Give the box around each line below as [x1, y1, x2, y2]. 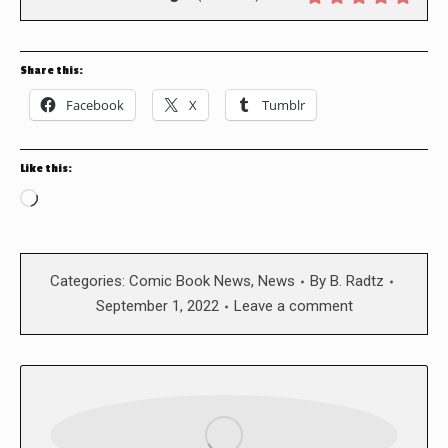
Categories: [49, 272, 129, 291]
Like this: [20, 162, 72, 176]
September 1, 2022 [95, 297, 219, 316]
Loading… [37, 190, 109, 211]
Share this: [20, 64, 83, 78]
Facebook [66, 96, 124, 115]
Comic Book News [128, 272, 251, 291]
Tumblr [262, 96, 305, 115]
